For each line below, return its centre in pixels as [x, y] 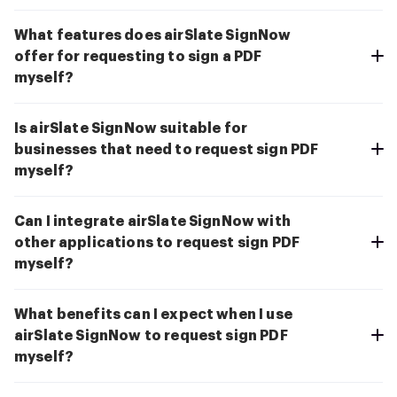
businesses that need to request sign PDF [167, 150]
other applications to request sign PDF [157, 243]
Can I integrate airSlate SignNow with [152, 222]
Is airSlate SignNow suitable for [131, 129]
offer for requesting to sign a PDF [138, 57]
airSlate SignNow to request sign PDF [151, 336]
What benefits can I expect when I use [153, 315]
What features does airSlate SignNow [153, 36]
